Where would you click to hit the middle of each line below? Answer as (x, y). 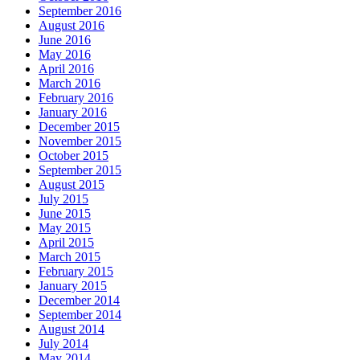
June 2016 (65, 40)
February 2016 (76, 98)
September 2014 (80, 315)
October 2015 (74, 156)
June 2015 (65, 214)
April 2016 (66, 69)
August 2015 (72, 185)
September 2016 (80, 11)
